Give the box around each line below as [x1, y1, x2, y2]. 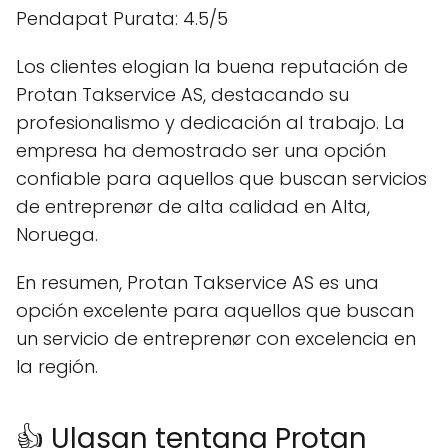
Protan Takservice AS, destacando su [16, 81, 349, 107]
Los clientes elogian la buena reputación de [16, 53, 408, 79]
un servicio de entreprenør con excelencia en [16, 325, 416, 351]
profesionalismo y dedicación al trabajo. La [16, 109, 405, 135]
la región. [16, 353, 98, 379]
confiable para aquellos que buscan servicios [16, 165, 427, 191]
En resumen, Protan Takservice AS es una [16, 269, 379, 295]
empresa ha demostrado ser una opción [16, 137, 386, 163]
